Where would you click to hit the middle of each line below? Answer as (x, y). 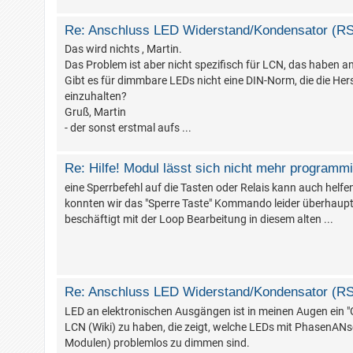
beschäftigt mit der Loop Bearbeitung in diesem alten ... (199, 219)
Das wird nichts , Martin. (123, 49)
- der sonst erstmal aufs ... (128, 128)
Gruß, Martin (95, 112)
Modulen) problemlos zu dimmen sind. (157, 343)
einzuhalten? (96, 97)
